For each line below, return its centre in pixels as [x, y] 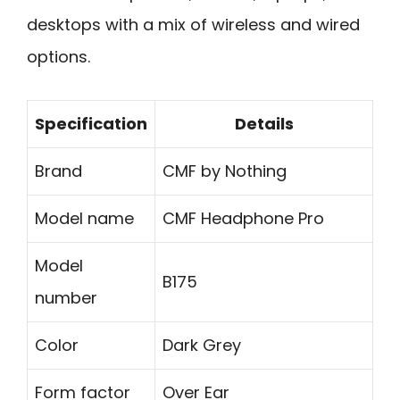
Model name [84, 219]
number [66, 298]
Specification [91, 124]
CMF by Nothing [225, 171]
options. [58, 56]
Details [264, 124]
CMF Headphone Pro [243, 219]
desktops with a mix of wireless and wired [193, 24]
